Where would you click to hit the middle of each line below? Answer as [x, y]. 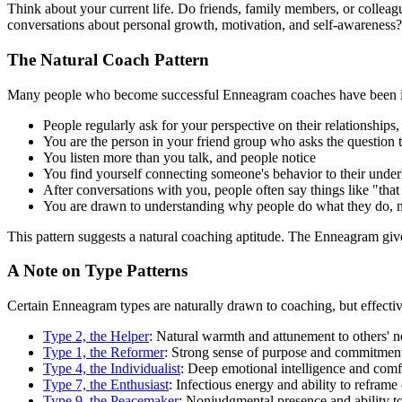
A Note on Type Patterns [97, 271]
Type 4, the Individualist [112, 368]
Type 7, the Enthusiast [106, 385]
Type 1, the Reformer [104, 352]
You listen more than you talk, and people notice [179, 157]
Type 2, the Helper [96, 336]
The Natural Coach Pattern [108, 59]
